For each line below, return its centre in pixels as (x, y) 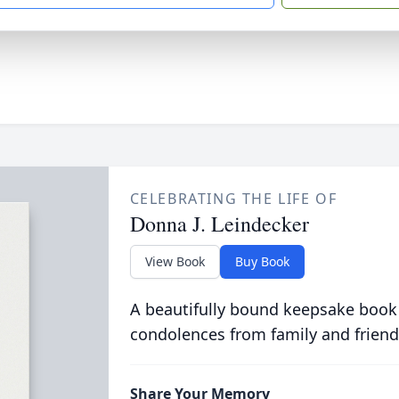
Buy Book (262, 261)
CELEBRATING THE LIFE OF (233, 198)
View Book (175, 261)
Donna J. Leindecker (219, 223)
